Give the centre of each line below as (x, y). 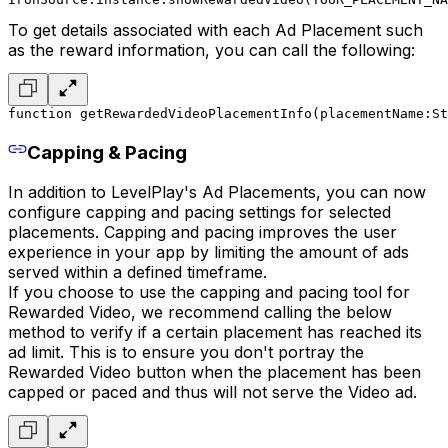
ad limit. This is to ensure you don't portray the (186, 352)
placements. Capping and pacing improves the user (202, 232)
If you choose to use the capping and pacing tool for (209, 292)
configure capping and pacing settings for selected (199, 212)
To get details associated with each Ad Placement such (215, 29)
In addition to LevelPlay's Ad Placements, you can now (217, 192)
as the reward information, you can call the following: (211, 49)
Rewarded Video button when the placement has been (214, 372)
